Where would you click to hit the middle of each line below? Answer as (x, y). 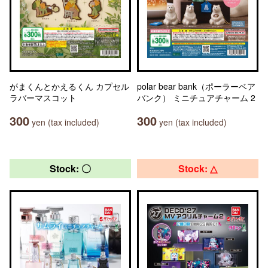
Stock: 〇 (70, 168)
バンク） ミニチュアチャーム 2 (196, 98)
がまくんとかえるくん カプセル (69, 86)
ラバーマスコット (43, 98)
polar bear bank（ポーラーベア (196, 86)
